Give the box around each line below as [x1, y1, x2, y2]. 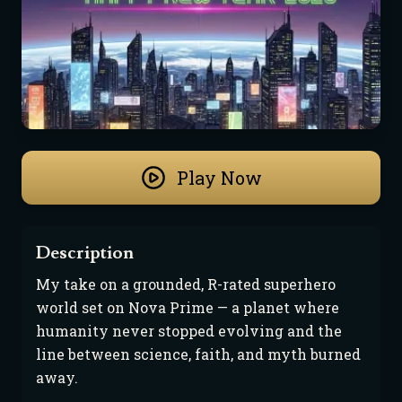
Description [36, 241, 134, 265]
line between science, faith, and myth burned [36, 345, 361, 363]
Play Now [176, 166, 262, 189]
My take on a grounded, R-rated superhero [36, 275, 336, 293]
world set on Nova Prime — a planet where [36, 298, 339, 317]
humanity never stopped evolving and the [36, 321, 342, 340]
